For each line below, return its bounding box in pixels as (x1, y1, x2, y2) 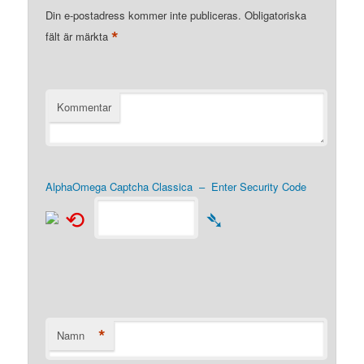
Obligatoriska (245, 7, 307, 24)
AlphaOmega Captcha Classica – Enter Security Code (45, 179, 307, 195)
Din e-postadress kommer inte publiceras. (45, 7, 242, 24)
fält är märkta (45, 28, 112, 45)
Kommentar (57, 99, 112, 115)
